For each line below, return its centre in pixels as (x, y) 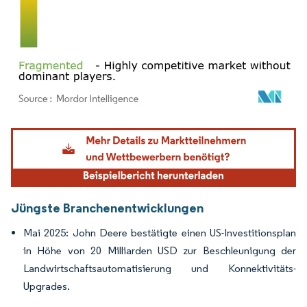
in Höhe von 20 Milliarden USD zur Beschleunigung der (160, 251)
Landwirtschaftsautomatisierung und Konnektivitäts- (160, 269)
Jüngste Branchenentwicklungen (107, 208)
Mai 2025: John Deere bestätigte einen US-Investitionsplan (160, 233)
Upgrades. (47, 286)
